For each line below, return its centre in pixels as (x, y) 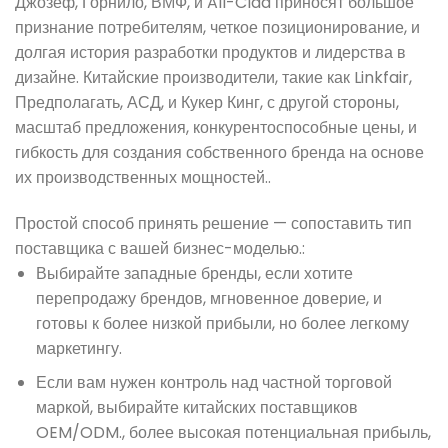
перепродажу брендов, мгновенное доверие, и (208, 298)
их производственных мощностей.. (143, 177)
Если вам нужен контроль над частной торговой (213, 383)
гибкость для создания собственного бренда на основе (219, 152)
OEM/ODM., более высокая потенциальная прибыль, (233, 433)
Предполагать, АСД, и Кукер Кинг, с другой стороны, (207, 102)
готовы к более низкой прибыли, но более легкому (222, 323)
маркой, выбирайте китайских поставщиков (196, 408)
